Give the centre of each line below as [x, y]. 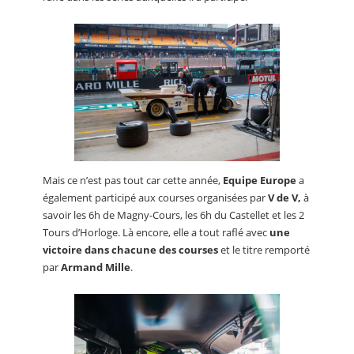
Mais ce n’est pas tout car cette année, [133, 180]
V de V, [284, 197]
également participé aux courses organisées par [155, 197]
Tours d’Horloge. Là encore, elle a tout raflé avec [156, 232]
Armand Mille [96, 267]
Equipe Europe [260, 180]
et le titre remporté [264, 249]
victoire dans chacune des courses [130, 249]
